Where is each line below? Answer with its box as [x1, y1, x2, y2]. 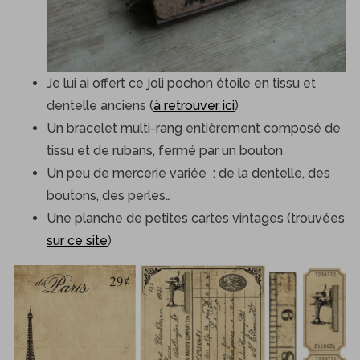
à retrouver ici [153, 98, 235, 114]
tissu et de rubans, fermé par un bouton [46, 143, 283, 159]
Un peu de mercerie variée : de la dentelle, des [46, 166, 330, 182]
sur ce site [46, 233, 108, 249]
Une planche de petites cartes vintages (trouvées [46, 211, 345, 227]
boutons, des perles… [46, 188, 171, 204]
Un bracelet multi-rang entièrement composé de [46, 121, 341, 137]
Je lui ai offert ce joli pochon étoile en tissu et [46, 76, 316, 92]
